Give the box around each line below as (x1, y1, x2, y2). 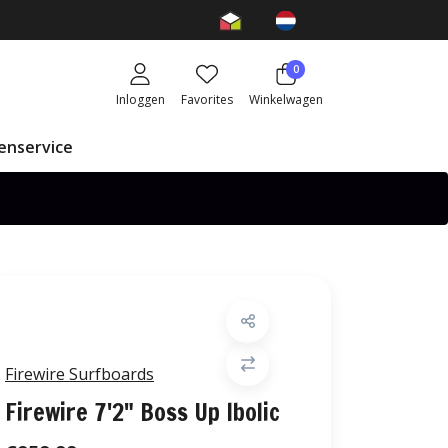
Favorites (181, 91, 233, 108)
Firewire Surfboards (5, 363, 154, 385)
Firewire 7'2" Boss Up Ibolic (5, 395, 280, 429)
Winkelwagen (249, 91, 323, 108)
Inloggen (115, 91, 165, 108)
